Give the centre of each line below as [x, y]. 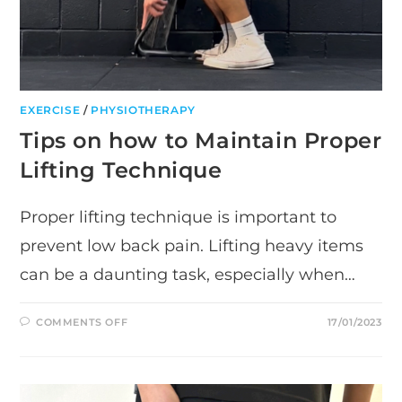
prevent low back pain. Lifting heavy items [192, 246]
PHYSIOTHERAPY [143, 110]
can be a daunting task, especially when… [188, 275]
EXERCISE [50, 110]
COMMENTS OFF [82, 323]
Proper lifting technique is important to [179, 218]
